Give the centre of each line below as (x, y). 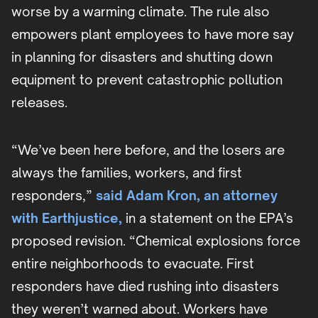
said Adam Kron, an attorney (187, 196)
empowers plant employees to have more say (153, 34)
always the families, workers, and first (127, 173)
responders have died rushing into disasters (145, 286)
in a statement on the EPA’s (208, 218)
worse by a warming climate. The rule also (141, 12)
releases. (39, 103)
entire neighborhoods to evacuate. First (133, 264)
